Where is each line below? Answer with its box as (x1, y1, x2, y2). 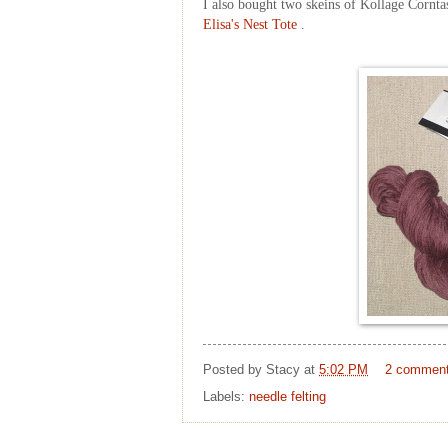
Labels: (203, 388, 249, 404)
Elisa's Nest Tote (203, 16, 297, 32)
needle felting (249, 388, 326, 404)
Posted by (203, 362, 266, 378)
